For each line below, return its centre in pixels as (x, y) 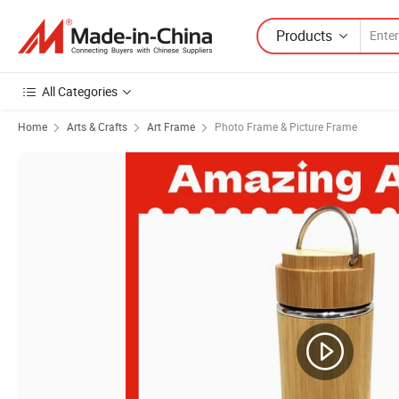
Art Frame (171, 126)
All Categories (80, 91)
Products (304, 35)
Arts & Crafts (97, 126)
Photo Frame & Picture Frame (286, 126)
